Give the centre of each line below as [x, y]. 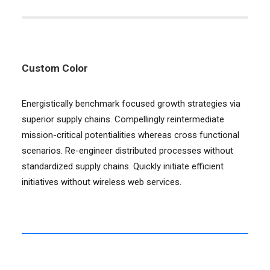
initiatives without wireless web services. [102, 182]
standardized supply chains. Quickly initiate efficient [123, 166]
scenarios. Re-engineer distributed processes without [127, 151]
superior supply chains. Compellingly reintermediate [123, 119]
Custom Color [55, 68]
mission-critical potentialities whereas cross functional [130, 135]
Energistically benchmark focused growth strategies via [131, 104]
